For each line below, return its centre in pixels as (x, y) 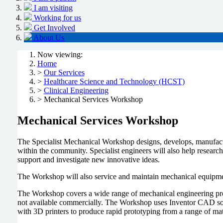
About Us (49, 38)
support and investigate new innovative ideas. (89, 160)
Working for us (57, 18)
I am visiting (53, 8)
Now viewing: (60, 55)
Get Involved (55, 28)
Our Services (64, 73)
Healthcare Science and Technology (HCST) (114, 82)
